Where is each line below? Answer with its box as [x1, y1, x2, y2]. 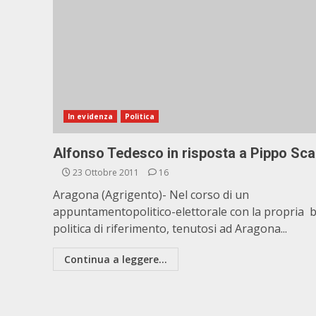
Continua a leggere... [64, 253, 167, 266]
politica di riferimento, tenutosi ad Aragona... [53, 221, 287, 236]
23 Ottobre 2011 [71, 166, 141, 178]
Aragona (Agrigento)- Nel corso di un [53, 187, 249, 202]
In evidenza [68, 111, 114, 121]
